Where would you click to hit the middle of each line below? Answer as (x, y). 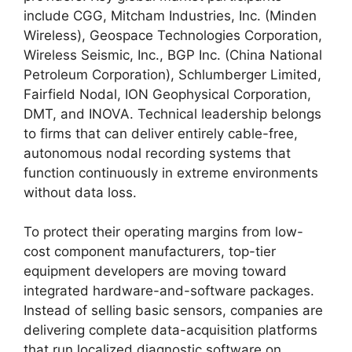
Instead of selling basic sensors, (125, 310)
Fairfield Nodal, (72, 94)
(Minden (289, 15)
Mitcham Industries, (171, 15)
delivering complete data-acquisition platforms (170, 330)
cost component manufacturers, (124, 251)
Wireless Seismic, (79, 55)
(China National (271, 55)
